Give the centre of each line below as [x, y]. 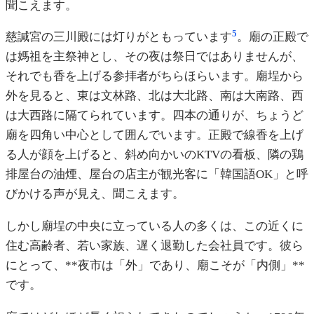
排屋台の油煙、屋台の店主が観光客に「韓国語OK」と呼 [157, 175]
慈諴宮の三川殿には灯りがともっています [119, 37]
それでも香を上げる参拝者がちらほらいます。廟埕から [155, 76]
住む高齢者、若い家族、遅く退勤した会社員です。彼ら [155, 246]
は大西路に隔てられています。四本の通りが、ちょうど [155, 116]
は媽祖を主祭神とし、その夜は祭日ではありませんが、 [155, 57]
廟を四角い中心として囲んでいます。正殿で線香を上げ [155, 135]
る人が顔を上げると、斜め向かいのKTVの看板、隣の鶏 [155, 155]
